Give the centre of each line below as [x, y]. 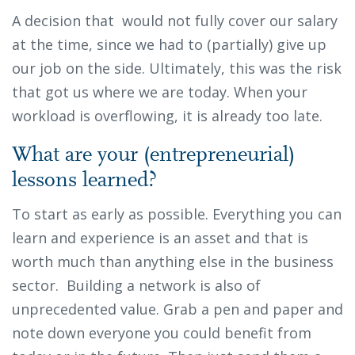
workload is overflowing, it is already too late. [171, 115]
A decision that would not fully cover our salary [175, 20]
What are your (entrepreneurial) [153, 155]
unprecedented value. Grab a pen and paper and [177, 309]
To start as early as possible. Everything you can [177, 214]
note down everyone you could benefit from [162, 332]
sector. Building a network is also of [136, 285]
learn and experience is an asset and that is [160, 237]
